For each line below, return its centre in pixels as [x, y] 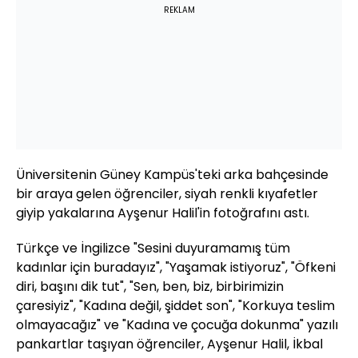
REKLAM [179, 10]
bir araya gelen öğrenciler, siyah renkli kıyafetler [167, 193]
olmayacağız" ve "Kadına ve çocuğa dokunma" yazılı [177, 324]
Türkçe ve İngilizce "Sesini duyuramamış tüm [153, 248]
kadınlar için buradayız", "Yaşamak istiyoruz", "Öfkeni [176, 267]
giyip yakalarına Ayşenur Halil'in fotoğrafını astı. [163, 213]
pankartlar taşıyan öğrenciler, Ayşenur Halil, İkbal [169, 344]
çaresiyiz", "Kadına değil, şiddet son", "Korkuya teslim [175, 305]
